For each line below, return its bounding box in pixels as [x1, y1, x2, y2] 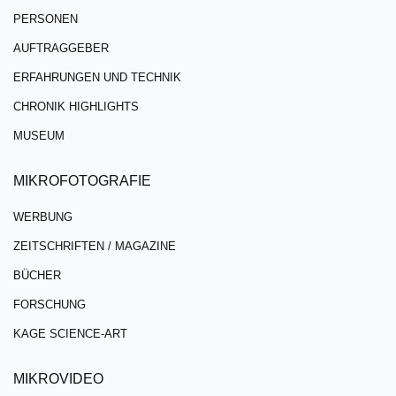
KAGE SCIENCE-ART [13, 326, 127, 340]
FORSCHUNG [13, 297, 86, 311]
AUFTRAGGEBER [13, 41, 109, 55]
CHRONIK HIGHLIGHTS [13, 99, 139, 113]
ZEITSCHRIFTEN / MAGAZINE [13, 239, 176, 253]
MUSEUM [13, 128, 65, 142]
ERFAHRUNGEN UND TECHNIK [13, 70, 181, 84]
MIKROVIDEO [13, 370, 103, 386]
